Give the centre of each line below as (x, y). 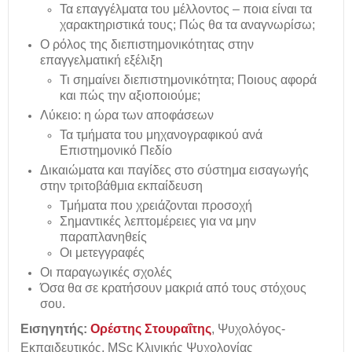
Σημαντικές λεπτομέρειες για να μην (158, 221)
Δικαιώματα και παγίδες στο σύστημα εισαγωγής (174, 170)
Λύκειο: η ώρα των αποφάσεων (127, 115)
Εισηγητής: (54, 329)
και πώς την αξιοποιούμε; (130, 95)
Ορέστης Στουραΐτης (151, 329)
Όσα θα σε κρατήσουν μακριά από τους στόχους (173, 288)
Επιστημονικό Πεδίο (116, 150)
